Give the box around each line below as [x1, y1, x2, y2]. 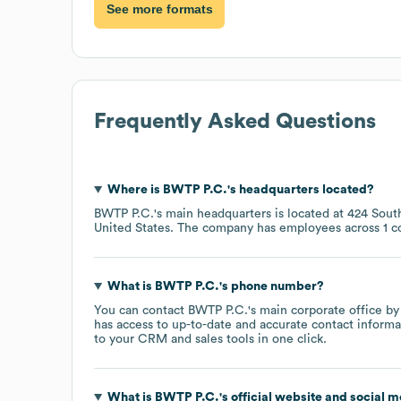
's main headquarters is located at [154, 207, 347, 220]
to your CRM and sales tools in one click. [94, 332, 327, 346]
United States [94, 221, 170, 235]
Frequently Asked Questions [94, 110, 376, 132]
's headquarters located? [226, 183, 374, 196]
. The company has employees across [170, 221, 383, 235]
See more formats [106, 2, 213, 17]
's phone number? [218, 279, 324, 293]
